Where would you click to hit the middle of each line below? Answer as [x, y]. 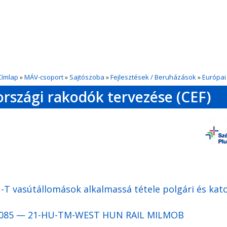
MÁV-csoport [44, 77]
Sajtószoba [87, 77]
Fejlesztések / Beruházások [153, 77]
